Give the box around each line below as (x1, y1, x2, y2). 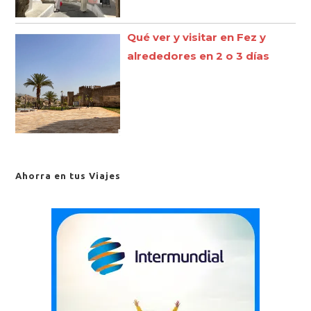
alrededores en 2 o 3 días (127, 49, 270, 62)
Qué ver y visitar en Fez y (127, 30, 267, 44)
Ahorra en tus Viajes (15, 170, 121, 180)
